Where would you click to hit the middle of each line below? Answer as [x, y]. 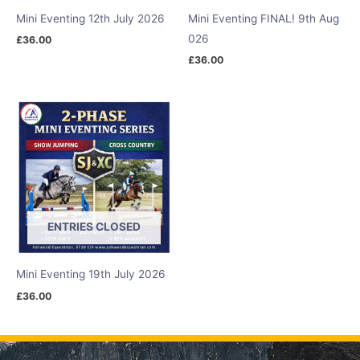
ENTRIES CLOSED [94, 226]
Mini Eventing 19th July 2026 [91, 274]
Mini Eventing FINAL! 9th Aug [264, 18]
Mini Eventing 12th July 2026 [90, 18]
